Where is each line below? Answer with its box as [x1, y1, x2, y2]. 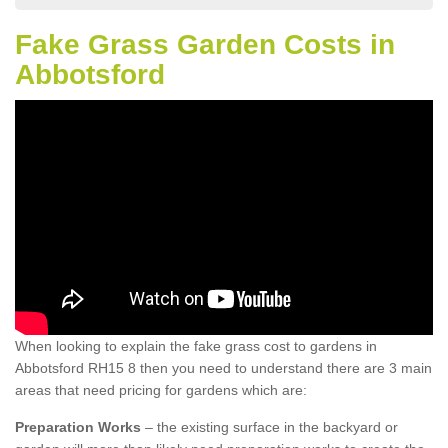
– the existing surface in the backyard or [141, 419, 398, 436]
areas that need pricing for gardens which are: [15, 382, 307, 399]
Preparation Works [15, 419, 141, 436]
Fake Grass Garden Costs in [15, 29, 395, 60]
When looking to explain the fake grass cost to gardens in [15, 338, 377, 355]
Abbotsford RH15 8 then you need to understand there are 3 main [15, 360, 432, 377]
